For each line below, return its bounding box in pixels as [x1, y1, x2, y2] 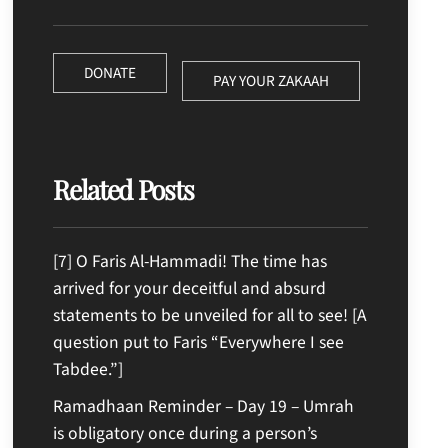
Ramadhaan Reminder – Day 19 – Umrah [53, 393, 355, 419]
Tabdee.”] [53, 356, 124, 382]
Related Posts [53, 170, 194, 207]
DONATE [84, 62, 137, 85]
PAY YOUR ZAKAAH [213, 69, 330, 92]
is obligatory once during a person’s [53, 420, 318, 446]
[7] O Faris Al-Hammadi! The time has [53, 248, 328, 274]
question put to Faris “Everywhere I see [53, 329, 345, 355]
